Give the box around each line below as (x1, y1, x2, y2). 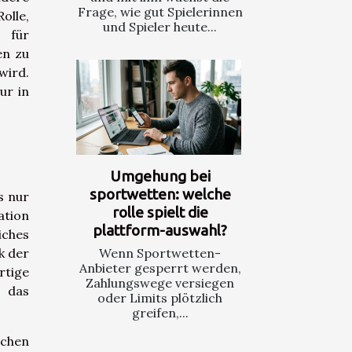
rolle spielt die (112, 203, 208, 221)
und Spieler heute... (103, 19, 217, 35)
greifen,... (131, 304, 189, 321)
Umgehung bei (109, 167, 211, 185)
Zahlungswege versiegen (86, 274, 234, 291)
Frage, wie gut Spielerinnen (77, 4, 243, 20)
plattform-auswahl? (93, 221, 227, 239)
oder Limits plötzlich (97, 289, 222, 306)
